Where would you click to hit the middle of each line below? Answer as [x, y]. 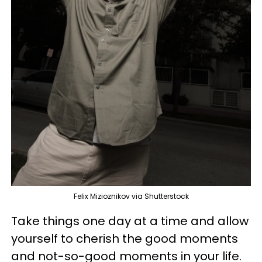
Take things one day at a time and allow [130, 221]
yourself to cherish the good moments [125, 238]
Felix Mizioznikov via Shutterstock [131, 196]
